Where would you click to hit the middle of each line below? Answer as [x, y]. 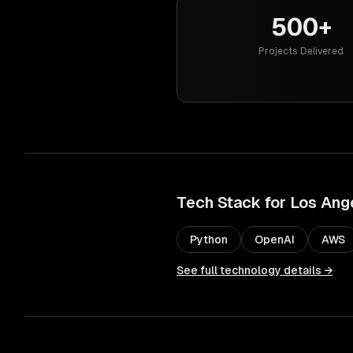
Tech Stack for [233, 203]
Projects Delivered [301, 51]
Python [209, 240]
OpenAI [275, 240]
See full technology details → [255, 270]
